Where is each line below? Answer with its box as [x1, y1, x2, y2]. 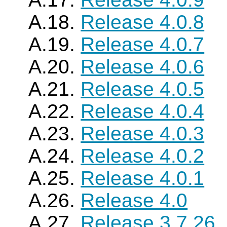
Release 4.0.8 [81, 11, 205, 33]
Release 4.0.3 [81, 123, 205, 144]
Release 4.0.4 [81, 100, 205, 122]
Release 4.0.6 [81, 56, 205, 78]
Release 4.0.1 [81, 167, 205, 189]
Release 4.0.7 [81, 33, 205, 55]
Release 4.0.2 [81, 145, 205, 167]
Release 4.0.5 [81, 78, 205, 100]
